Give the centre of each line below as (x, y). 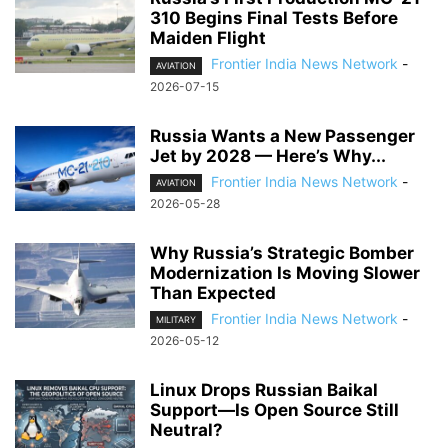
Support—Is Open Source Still (274, 409)
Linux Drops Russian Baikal (264, 389)
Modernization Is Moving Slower (285, 272)
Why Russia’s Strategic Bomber (282, 252)
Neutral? (190, 429)
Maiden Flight (208, 38)
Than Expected (213, 292)
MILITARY (176, 319)
